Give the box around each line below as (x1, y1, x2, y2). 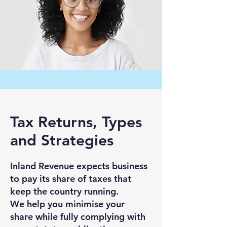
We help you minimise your (10, 198, 125, 210)
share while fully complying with (10, 211, 145, 222)
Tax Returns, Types (10, 113, 142, 131)
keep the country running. (10, 185, 119, 197)
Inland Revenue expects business (10, 160, 147, 172)
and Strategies (10, 131, 113, 149)
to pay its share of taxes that (10, 173, 131, 184)
